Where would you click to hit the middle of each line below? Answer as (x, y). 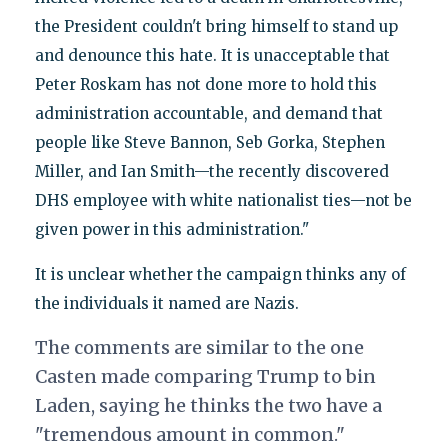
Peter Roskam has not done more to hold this (205, 84)
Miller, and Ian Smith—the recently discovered (211, 171)
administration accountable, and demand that (208, 113)
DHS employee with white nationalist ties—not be (223, 200)
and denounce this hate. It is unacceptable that (212, 55)
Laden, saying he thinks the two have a (208, 405)
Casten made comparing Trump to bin (205, 376)
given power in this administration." (171, 229)
